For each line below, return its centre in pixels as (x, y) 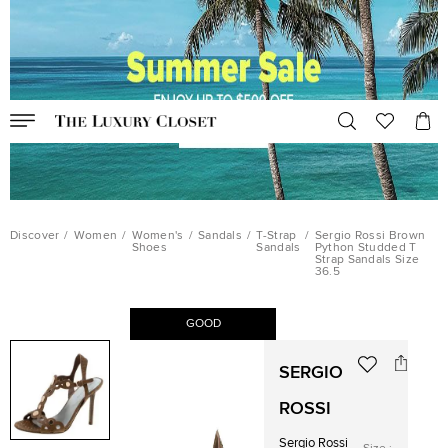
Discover (35, 236)
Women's (157, 236)
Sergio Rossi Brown (370, 236)
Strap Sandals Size (367, 260)
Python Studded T (365, 248)
